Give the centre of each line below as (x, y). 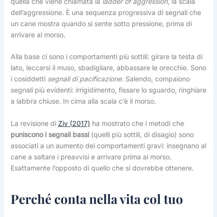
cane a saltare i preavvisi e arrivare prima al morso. (91, 156)
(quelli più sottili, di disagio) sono (141, 134)
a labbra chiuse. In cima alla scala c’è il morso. (83, 101)
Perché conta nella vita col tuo (97, 199)
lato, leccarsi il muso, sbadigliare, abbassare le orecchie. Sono (108, 68)
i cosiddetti (29, 79)
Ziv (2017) (74, 123)
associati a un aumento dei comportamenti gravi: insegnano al (108, 145)
